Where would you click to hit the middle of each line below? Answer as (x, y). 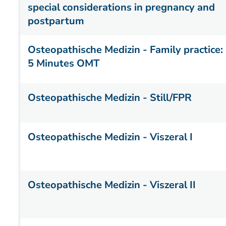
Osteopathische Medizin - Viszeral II (112, 185)
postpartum (56, 21)
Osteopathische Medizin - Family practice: (125, 50)
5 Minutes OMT (64, 63)
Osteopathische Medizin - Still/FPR (110, 98)
